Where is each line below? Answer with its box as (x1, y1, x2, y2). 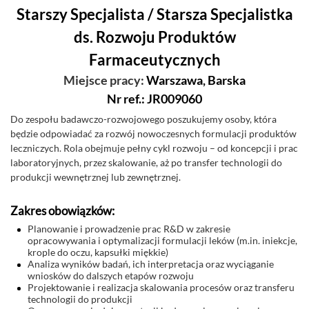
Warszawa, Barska (144, 72, 246, 88)
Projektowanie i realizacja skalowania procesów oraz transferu (28, 281, 295, 293)
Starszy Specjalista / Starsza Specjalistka (16, 5, 293, 23)
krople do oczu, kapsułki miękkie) (28, 246, 168, 258)
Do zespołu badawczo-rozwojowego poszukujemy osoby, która (10, 113, 277, 125)
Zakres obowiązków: (10, 203, 114, 218)
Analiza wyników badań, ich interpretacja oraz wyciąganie (28, 258, 274, 270)
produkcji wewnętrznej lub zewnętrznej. (10, 171, 181, 183)
